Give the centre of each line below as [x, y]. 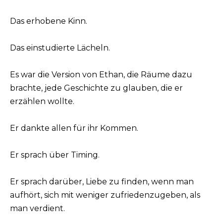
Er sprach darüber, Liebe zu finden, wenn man [102, 182]
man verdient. [37, 209]
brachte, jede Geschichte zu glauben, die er [96, 88]
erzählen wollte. [42, 101]
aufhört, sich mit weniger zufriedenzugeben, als [105, 195]
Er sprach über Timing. [55, 155]
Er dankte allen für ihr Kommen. [74, 128]
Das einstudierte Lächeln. [60, 48]
